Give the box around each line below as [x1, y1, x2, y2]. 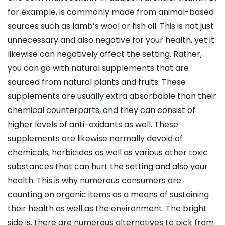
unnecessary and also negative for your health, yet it [8, 34, 214, 46]
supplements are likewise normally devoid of [8, 133, 183, 145]
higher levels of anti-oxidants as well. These [8, 119, 178, 131]
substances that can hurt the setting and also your [8, 161, 208, 173]
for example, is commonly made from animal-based [8, 6, 214, 18]
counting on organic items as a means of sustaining [8, 189, 209, 201]
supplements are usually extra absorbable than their [8, 90, 216, 102]
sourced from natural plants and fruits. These [8, 76, 186, 88]
